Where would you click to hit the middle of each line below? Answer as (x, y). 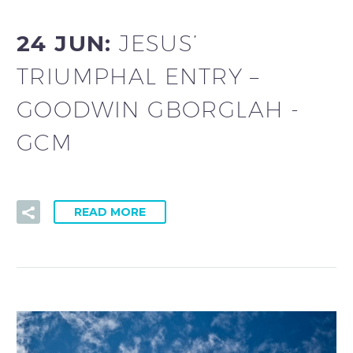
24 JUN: (68, 43)
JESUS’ (159, 43)
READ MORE (110, 212)
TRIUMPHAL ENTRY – (138, 76)
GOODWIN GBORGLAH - (158, 109)
